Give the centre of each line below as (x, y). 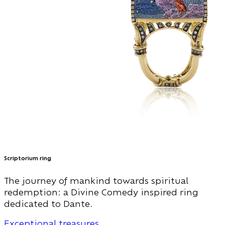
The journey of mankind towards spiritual (96, 180)
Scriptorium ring (28, 158)
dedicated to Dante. (48, 203)
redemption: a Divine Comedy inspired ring (101, 192)
